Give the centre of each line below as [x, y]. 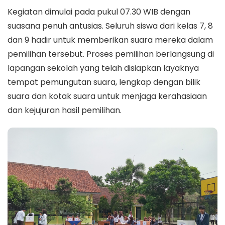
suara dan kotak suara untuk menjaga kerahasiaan [107, 96]
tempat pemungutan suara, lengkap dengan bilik [104, 82]
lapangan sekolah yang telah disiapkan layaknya [103, 68]
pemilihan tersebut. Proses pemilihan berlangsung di [111, 54]
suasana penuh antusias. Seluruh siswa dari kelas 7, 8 [110, 26]
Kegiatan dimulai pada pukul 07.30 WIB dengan [99, 12]
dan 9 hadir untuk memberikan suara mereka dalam [110, 40]
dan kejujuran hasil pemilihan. [65, 110]
